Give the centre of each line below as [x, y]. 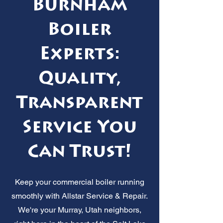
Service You [80, 128]
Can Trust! [80, 153]
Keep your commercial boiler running [80, 182]
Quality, [80, 80]
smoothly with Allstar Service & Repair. [80, 196]
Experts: [80, 55]
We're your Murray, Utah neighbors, [80, 210]
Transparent [80, 104]
